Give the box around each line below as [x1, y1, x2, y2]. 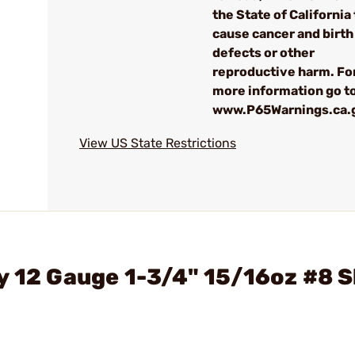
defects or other [212, 45, 315, 60]
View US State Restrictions [79, 136, 236, 151]
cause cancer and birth [212, 26, 353, 41]
